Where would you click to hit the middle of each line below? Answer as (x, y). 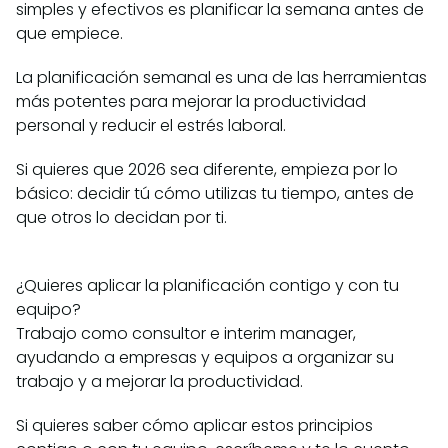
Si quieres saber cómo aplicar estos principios (194, 426)
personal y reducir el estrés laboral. (151, 126)
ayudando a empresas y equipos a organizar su (205, 358)
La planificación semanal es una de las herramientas (221, 78)
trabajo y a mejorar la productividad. (159, 382)
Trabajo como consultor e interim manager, (186, 334)
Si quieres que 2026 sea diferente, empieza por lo (207, 170)
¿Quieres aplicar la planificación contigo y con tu (207, 286)
